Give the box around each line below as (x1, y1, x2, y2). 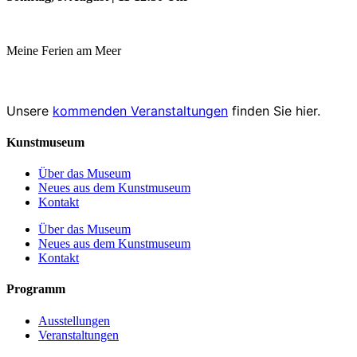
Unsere (6, 102, 53, 119)
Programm (6, 282, 65, 296)
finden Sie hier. (228, 102, 320, 119)
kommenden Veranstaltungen (53, 102, 228, 119)
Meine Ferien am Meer (6, 44, 121, 58)
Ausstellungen (38, 313, 110, 328)
